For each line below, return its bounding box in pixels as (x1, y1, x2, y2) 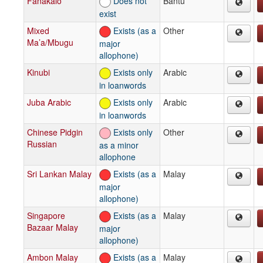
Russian (27, 137, 57, 150)
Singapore (27, 209, 65, 221)
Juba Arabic (27, 96, 71, 108)
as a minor (99, 139, 139, 151)
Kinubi (27, 66, 50, 78)
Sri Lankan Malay (27, 167, 92, 180)
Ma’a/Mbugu (27, 36, 73, 48)
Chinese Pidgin (27, 126, 83, 138)
